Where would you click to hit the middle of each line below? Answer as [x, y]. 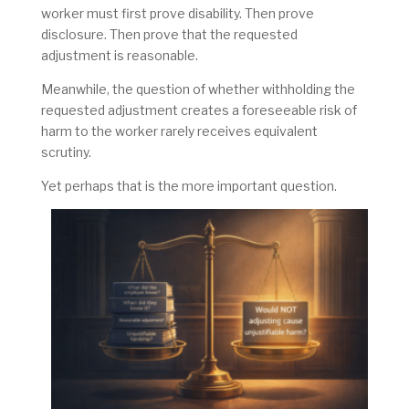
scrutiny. [66, 152]
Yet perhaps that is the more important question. [189, 186]
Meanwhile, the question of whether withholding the [198, 89]
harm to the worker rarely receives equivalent [179, 131]
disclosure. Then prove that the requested [169, 35]
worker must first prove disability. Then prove [177, 14]
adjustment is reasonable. [121, 56]
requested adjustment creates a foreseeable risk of [199, 110]
